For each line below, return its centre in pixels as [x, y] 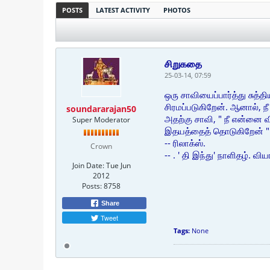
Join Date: [88, 165]
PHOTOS [177, 10]
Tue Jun [118, 165]
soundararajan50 [101, 109]
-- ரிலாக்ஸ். [185, 143]
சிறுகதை [183, 64]
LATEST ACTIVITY [123, 10]
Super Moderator [101, 120]
